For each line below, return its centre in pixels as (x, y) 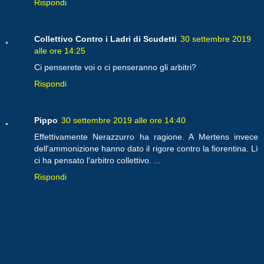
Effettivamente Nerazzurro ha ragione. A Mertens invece (146, 136)
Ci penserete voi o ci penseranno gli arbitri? (115, 67)
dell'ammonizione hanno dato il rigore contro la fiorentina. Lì (146, 148)
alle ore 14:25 (60, 50)
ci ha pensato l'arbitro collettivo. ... (98, 160)
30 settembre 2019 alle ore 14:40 (123, 120)
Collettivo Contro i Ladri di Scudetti (105, 39)
